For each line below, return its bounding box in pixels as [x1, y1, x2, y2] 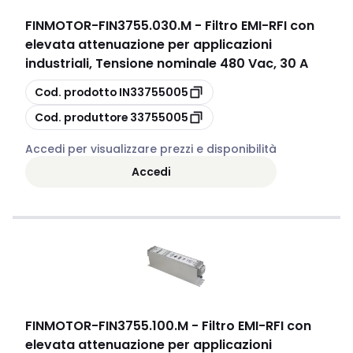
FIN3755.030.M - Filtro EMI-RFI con [98, 17, 314, 35]
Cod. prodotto [35, 84, 117, 100]
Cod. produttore [35, 109, 128, 125]
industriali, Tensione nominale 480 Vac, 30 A [25, 54, 308, 72]
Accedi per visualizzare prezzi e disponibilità [25, 141, 277, 157]
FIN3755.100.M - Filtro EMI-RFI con [98, 317, 311, 335]
